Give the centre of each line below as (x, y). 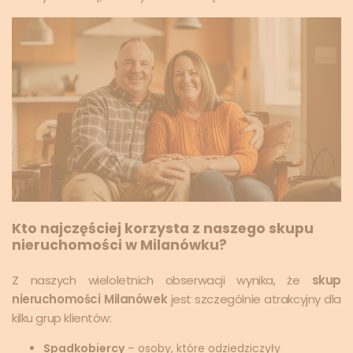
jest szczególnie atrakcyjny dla (255, 299)
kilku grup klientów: (62, 318)
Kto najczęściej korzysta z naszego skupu (163, 229)
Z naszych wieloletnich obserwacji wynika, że (162, 281)
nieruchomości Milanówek (90, 299)
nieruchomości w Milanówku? (119, 245)
